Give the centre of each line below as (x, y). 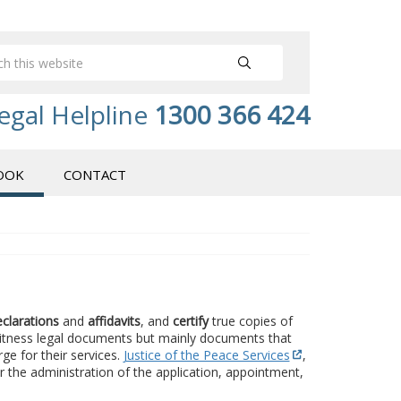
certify (190, 320)
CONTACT (95, 175)
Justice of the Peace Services (206, 354)
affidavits (114, 320)
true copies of (250, 320)
